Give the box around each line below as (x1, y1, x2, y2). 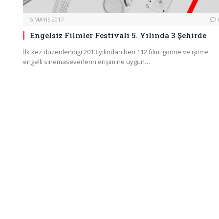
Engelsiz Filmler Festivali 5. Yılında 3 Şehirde (30, 30, 206, 40)
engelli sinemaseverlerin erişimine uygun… (23, 57, 150, 66)
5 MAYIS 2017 (30, 15, 64, 23)
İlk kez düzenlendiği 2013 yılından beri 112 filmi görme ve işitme (23, 47, 209, 56)
